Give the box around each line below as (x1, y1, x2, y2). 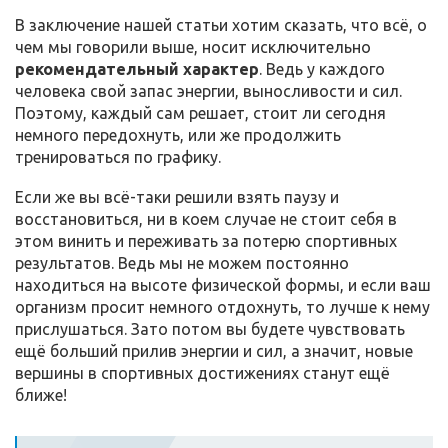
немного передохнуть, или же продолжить (15, 125, 341, 144)
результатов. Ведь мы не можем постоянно (15, 253, 349, 272)
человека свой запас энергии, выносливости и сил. (15, 81, 402, 100)
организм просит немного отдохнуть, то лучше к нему (15, 297, 430, 316)
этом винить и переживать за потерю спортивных (15, 231, 397, 250)
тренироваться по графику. (15, 147, 221, 166)
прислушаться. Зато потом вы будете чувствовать (15, 319, 405, 338)
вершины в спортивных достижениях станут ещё (15, 363, 390, 382)
